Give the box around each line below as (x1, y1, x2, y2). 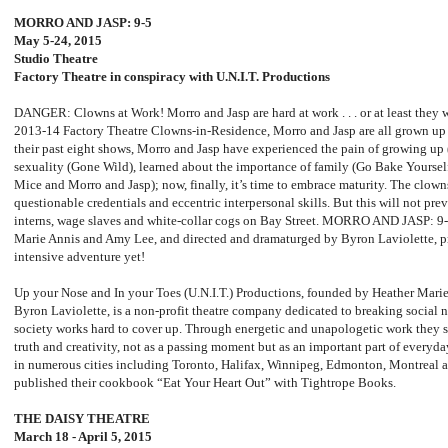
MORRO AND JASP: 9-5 (14, 15, 152, 31)
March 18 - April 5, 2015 (14, 429, 155, 445)
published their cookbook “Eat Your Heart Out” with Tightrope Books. (14, 375, 399, 391)
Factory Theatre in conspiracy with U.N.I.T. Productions (14, 69, 330, 85)
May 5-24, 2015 (14, 33, 102, 49)
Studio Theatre (14, 51, 98, 67)
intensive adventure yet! (14, 249, 145, 265)
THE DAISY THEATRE (14, 411, 150, 427)
